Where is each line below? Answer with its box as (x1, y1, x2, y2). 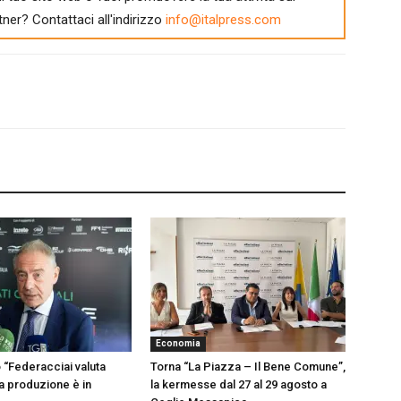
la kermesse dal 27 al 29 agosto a (150, 377, 327, 391)
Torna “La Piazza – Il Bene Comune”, (150, 359, 346, 373)
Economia (156, 337, 200, 348)
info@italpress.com (165, 11, 281, 28)
